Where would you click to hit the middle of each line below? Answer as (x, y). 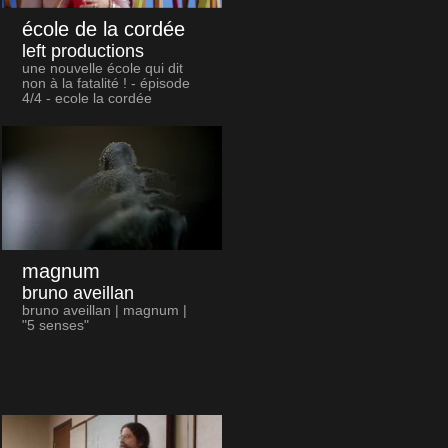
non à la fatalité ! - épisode (105, 84)
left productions (82, 51)
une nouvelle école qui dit (102, 69)
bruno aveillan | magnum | (104, 311)
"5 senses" (55, 326)
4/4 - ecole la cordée (86, 99)
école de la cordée (103, 29)
